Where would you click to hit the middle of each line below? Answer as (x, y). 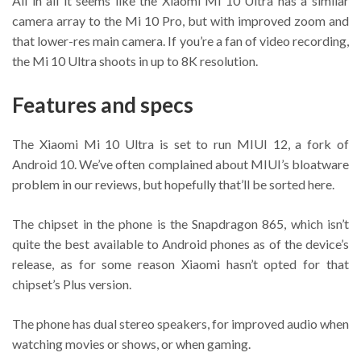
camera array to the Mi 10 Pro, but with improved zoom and (180, 21)
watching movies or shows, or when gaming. (131, 343)
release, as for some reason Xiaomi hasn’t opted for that (180, 263)
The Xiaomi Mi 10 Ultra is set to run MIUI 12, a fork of (180, 143)
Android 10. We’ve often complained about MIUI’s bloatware (180, 164)
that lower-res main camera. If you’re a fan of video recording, (180, 41)
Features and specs (103, 105)
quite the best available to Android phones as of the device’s (180, 243)
